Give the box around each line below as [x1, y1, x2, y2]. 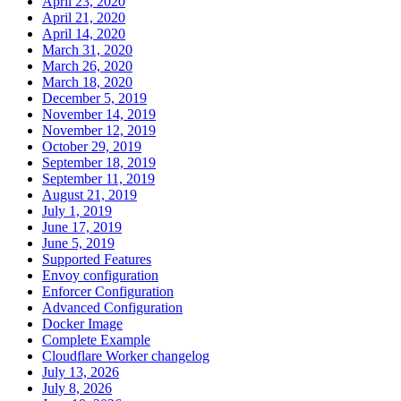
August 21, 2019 [42, 186, 137, 202]
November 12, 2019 [42, 122, 156, 138]
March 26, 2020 [42, 57, 132, 73]
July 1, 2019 [42, 202, 112, 218]
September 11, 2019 [42, 170, 155, 186]
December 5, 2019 [42, 90, 147, 106]
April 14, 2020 [42, 25, 125, 41]
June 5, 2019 [42, 235, 115, 251]
